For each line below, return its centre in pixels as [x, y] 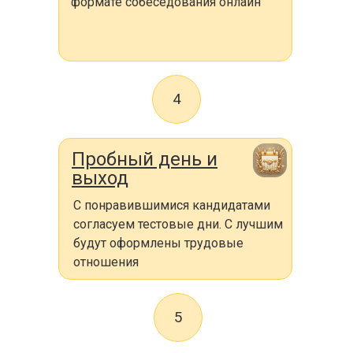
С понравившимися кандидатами [172, 205]
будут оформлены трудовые [158, 243]
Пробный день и [145, 159]
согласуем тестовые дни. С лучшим [178, 224]
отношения [106, 262]
